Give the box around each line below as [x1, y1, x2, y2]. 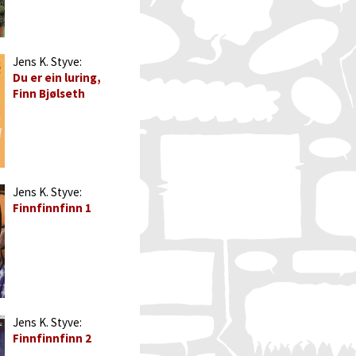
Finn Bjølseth [13, 86, 85, 101]
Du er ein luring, [13, 70, 101, 85]
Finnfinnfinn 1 [13, 200, 91, 215]
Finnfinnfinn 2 [13, 331, 91, 346]
